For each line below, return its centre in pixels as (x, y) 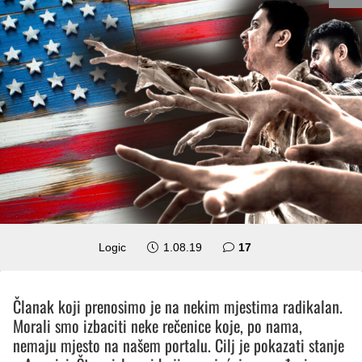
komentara (280, 246)
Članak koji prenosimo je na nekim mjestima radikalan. (178, 306)
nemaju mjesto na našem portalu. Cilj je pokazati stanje (179, 345)
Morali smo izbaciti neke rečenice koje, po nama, (158, 325)
